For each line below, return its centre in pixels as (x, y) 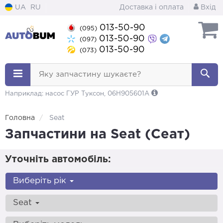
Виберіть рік (41, 181)
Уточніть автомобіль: (58, 160)
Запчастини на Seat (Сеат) (98, 134)
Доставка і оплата (152, 7)
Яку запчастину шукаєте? (90, 74)
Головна (20, 118)
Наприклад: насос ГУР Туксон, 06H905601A (78, 94)
